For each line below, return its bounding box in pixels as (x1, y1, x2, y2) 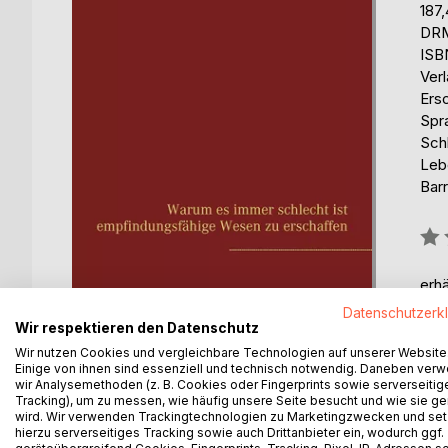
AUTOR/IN (255, 398, 332, 418)
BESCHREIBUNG (94, 398, 212, 418)
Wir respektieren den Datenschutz (15, 319, 259, 336)
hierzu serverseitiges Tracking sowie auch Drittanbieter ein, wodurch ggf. (15, 424, 444, 440)
